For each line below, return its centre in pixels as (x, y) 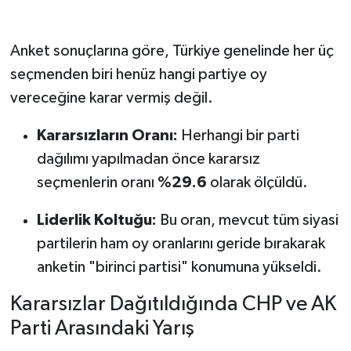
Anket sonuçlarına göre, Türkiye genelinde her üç (172, 51)
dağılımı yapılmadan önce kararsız (148, 159)
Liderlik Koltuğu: (96, 220)
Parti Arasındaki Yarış (102, 328)
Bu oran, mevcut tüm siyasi (247, 220)
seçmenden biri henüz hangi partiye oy (138, 74)
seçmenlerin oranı (97, 182)
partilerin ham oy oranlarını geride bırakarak (181, 243)
